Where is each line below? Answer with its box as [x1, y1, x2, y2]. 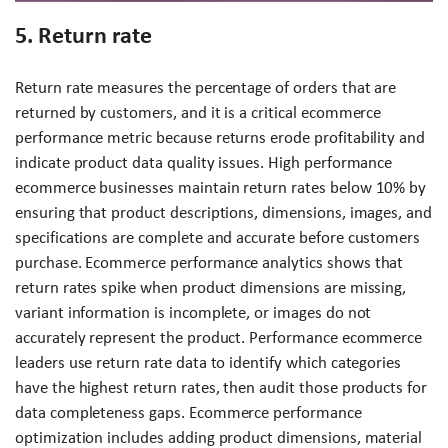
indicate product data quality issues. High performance [15, 152, 393, 172]
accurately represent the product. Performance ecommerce [15, 327, 423, 347]
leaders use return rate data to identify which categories [15, 352, 402, 372]
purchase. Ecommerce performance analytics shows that [15, 252, 404, 272]
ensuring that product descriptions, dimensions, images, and [15, 202, 432, 222]
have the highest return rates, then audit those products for [15, 377, 427, 397]
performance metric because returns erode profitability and [15, 127, 426, 147]
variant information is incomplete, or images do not [15, 302, 372, 322]
